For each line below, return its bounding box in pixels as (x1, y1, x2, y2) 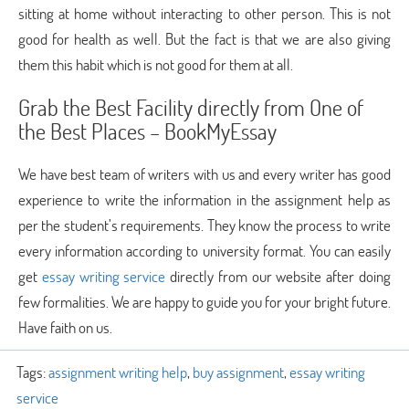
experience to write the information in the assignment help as (18, 189, 391, 210)
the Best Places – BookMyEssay (18, 117, 277, 145)
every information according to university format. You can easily (18, 240, 391, 261)
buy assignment (193, 362, 284, 383)
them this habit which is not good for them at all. (18, 54, 293, 75)
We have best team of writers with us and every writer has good (18, 163, 391, 184)
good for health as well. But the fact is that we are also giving (18, 28, 391, 49)
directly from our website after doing (165, 266, 392, 287)
